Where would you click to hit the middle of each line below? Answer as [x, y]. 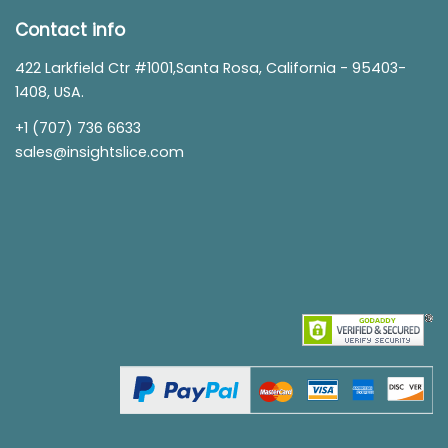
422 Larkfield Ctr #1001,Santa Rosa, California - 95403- [210, 68]
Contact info [70, 30]
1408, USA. [49, 92]
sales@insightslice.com [99, 152]
